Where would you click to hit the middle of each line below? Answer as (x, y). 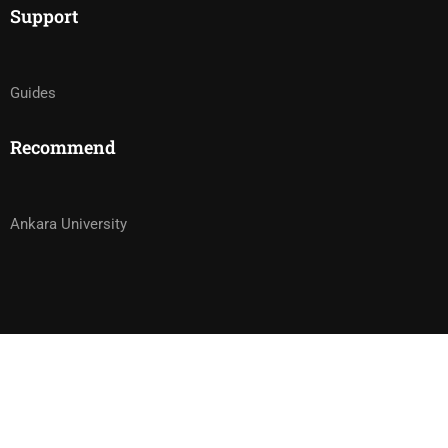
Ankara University (68, 224)
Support (44, 16)
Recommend (63, 147)
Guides (33, 93)
